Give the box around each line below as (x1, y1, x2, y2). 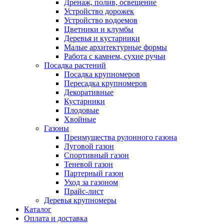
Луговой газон (64, 142, 114, 150)
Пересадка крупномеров (64, 79, 147, 87)
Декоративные (64, 88, 113, 96)
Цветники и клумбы (64, 25, 133, 33)
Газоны (44, 124, 69, 132)
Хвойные (64, 115, 96, 123)
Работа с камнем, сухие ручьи (64, 52, 165, 60)
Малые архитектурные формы (64, 43, 167, 51)
